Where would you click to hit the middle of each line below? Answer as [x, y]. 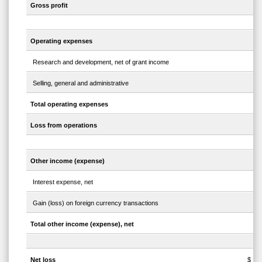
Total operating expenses [69, 104]
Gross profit [49, 6]
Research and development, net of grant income [101, 62]
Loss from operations [63, 125]
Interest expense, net [63, 182]
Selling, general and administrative [81, 83]
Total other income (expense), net [82, 224]
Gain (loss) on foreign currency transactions [96, 203]
